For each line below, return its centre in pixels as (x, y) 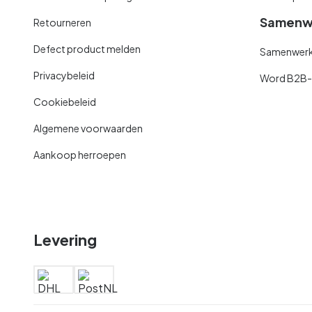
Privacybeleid (64, 75)
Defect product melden (87, 48)
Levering (65, 239)
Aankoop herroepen (80, 154)
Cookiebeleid (65, 101)
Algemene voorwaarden (88, 128)
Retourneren (62, 22)
